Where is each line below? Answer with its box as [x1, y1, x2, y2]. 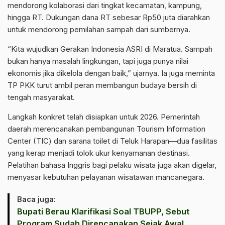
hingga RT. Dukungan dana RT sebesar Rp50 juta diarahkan [8, 13, 210, 22]
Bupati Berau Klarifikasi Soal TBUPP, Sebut [17, 206, 190, 216]
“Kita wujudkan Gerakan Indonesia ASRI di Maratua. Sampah [8, 44, 212, 54]
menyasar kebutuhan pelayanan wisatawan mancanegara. [8, 172, 204, 182]
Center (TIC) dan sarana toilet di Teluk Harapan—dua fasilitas [8, 136, 217, 146]
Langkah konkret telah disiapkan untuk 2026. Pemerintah [8, 112, 200, 122]
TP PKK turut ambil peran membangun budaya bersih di [8, 80, 197, 90]
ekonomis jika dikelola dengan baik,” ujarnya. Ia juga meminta [8, 68, 215, 78]
